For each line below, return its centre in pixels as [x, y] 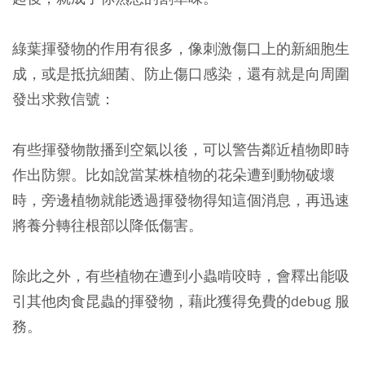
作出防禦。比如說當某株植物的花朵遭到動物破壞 [174, 175]
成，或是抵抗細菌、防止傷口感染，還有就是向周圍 [181, 74]
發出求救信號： [64, 99]
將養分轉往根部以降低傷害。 [108, 225]
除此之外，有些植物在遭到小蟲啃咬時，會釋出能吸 [181, 276]
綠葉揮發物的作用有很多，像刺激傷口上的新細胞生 [181, 48]
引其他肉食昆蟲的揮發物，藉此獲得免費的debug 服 [181, 301]
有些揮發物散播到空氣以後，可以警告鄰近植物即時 [181, 150]
